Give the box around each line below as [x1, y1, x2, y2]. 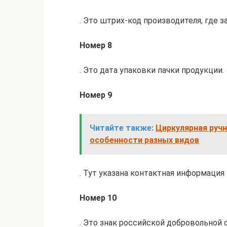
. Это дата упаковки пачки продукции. [80, 65, 224, 75]
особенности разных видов [90, 135, 199, 145]
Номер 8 [80, 41, 112, 50]
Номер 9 [80, 90, 112, 100]
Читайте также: [90, 123, 154, 133]
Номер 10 [80, 193, 117, 203]
